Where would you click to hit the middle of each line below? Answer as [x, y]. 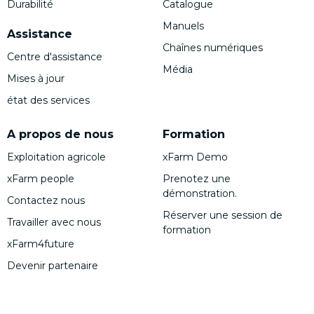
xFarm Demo [195, 157]
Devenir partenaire [53, 265]
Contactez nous [46, 200]
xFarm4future [41, 244]
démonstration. [200, 193]
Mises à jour [36, 78]
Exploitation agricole [56, 157]
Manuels [183, 26]
